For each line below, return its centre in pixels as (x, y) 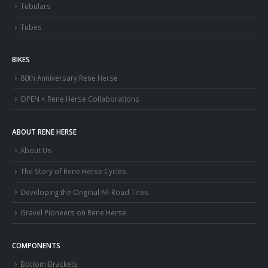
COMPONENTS (36, 246)
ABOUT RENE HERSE (44, 131)
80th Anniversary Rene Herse (69, 78)
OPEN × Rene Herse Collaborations (80, 99)
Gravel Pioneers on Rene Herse (73, 213)
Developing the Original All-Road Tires (84, 192)
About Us (36, 150)
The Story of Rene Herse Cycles (73, 171)
